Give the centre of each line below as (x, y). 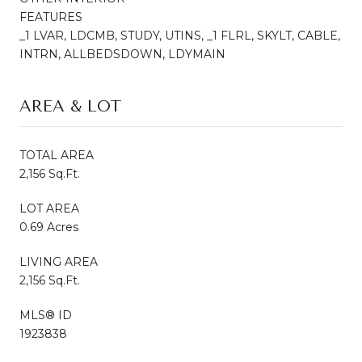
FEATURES (51, 17)
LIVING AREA (59, 261)
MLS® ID (46, 315)
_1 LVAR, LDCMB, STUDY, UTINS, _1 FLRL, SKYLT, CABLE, (180, 35)
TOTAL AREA (57, 155)
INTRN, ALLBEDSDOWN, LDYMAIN (122, 54)
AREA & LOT (71, 106)
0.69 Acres (49, 227)
